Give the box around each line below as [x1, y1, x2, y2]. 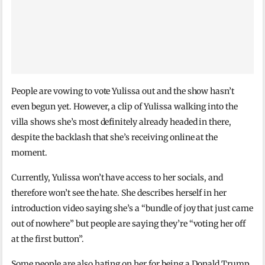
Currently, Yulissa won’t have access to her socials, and [11, 172, 224, 183]
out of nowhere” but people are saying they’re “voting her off [11, 218, 245, 229]
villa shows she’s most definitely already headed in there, [11, 116, 232, 127]
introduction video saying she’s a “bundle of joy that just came [11, 202, 253, 214]
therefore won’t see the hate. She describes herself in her [11, 187, 227, 198]
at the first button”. [11, 233, 84, 244]
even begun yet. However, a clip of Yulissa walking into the [11, 101, 238, 112]
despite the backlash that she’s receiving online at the [11, 131, 218, 143]
